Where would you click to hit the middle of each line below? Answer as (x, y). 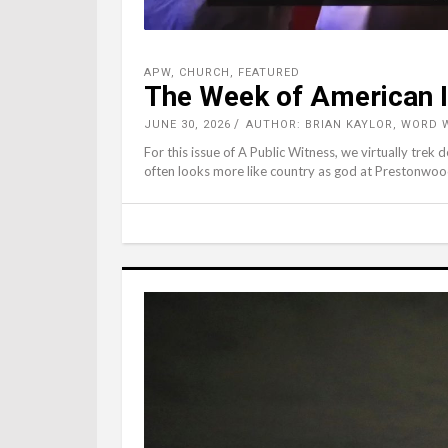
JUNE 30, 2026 (187, 124)
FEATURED (269, 72)
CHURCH (204, 72)
